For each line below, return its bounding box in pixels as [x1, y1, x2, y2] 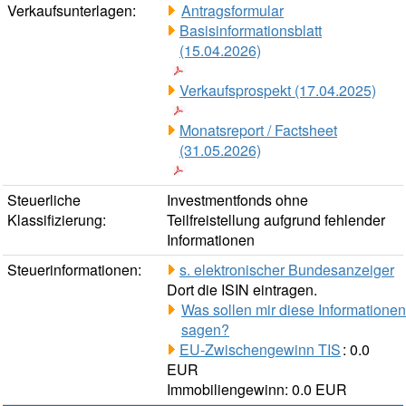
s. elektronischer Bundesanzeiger [179, 259, 394, 281]
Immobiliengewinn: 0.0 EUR [167, 379, 347, 401]
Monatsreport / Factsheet [179, 120, 337, 141]
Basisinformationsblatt [179, 20, 322, 42]
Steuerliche [7, 189, 81, 211]
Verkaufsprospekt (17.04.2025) [179, 80, 376, 101]
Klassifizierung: [7, 209, 106, 231]
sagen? [181, 319, 229, 341]
